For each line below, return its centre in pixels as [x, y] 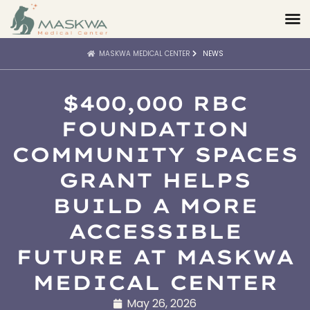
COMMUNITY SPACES [155, 154]
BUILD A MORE [155, 205]
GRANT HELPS [155, 180]
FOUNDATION [155, 128]
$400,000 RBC [155, 103]
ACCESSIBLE [155, 231]
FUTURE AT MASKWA [155, 256]
